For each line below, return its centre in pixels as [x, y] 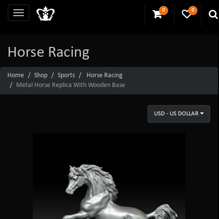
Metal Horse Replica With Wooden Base [71, 85]
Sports [66, 75]
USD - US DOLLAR [176, 113]
